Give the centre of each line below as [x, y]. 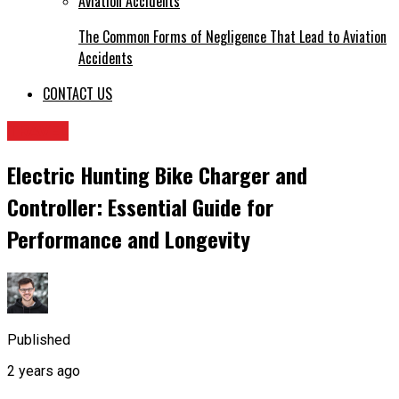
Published [39, 339]
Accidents [106, 58]
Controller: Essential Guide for [140, 207]
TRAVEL [38, 131]
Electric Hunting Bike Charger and [157, 175]
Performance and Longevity [129, 239]
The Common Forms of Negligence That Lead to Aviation [232, 37]
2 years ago [44, 370]
